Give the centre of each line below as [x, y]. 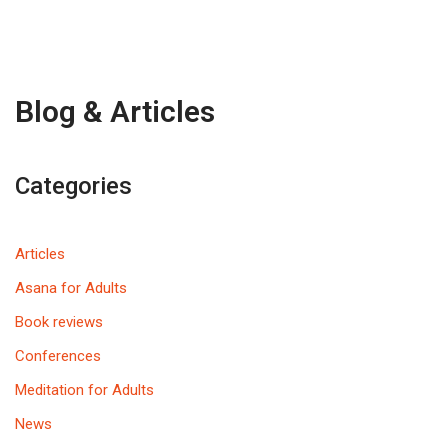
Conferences [58, 355]
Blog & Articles [115, 111]
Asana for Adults [71, 287]
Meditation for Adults [84, 389]
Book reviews [59, 321]
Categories [73, 185]
